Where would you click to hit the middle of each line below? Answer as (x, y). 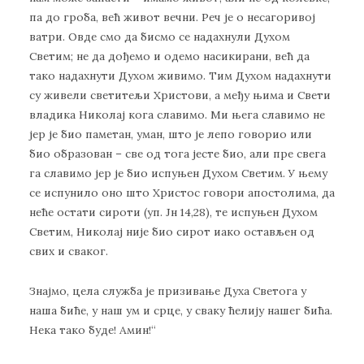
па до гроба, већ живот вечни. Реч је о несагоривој (172, 17)
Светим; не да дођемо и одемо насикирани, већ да (169, 56)
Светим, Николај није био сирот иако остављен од (172, 232)
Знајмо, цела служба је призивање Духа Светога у (168, 291)
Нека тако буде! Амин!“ (93, 330)
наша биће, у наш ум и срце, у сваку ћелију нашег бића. (181, 311)
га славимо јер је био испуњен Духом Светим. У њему (178, 173)
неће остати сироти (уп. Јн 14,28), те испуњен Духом (173, 212)
